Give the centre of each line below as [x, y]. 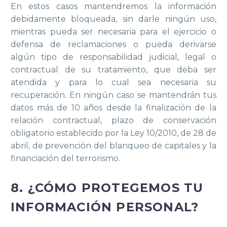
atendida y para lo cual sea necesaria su [113, 82]
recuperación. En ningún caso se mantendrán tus [113, 95]
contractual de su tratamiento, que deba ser [113, 69]
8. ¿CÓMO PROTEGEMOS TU [107, 187]
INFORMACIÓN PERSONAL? [105, 207]
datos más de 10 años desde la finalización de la [113, 107]
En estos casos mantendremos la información [113, 6]
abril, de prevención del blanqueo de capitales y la [113, 145]
